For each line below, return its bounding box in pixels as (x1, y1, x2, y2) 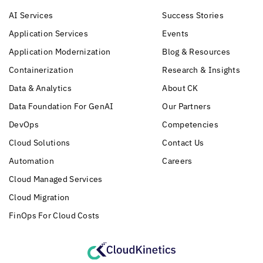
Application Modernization (9, 46, 111, 57)
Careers (162, 155, 193, 166)
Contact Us (162, 137, 204, 148)
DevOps (9, 119, 39, 130)
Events (162, 28, 189, 39)
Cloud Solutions (9, 137, 70, 148)
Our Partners (162, 100, 211, 112)
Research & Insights (162, 64, 241, 75)
